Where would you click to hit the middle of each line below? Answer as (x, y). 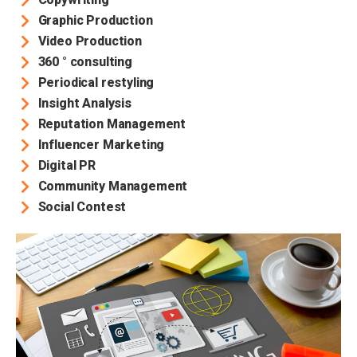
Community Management (113, 186)
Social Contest (82, 207)
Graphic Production (95, 20)
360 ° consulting (85, 62)
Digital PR (67, 165)
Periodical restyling (96, 82)
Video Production (90, 41)
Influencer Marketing (101, 145)
